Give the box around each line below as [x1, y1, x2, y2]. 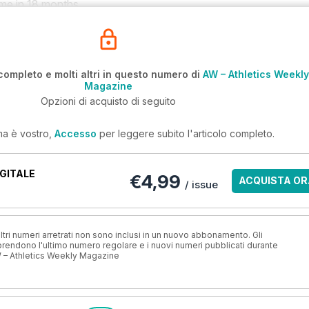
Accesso [54, 128, 97, 139]
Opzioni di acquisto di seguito [41, 95, 176, 107]
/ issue [185, 178, 218, 191]
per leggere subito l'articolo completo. [96, 128, 275, 139]
